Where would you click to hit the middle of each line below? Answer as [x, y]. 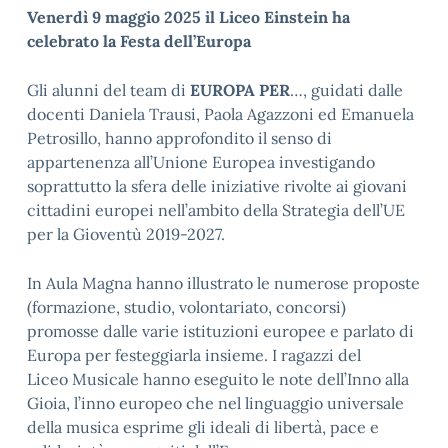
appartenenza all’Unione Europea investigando [201, 162]
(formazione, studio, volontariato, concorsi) [186, 307]
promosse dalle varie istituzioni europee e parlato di [220, 331]
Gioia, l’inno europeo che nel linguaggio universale [215, 403]
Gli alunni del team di [108, 90]
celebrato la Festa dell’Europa [139, 41]
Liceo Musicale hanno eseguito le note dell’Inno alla [218, 379]
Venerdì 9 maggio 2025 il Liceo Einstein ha [188, 17]
